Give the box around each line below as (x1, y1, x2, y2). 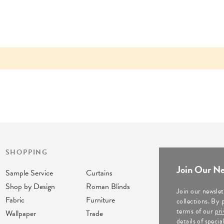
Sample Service (5, 166, 53, 179)
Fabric (5, 193, 24, 206)
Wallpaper (5, 207, 36, 219)
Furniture (85, 193, 115, 206)
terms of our (176, 205, 215, 216)
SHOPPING (5, 146, 48, 157)
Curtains (85, 166, 112, 179)
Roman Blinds (85, 180, 130, 192)
